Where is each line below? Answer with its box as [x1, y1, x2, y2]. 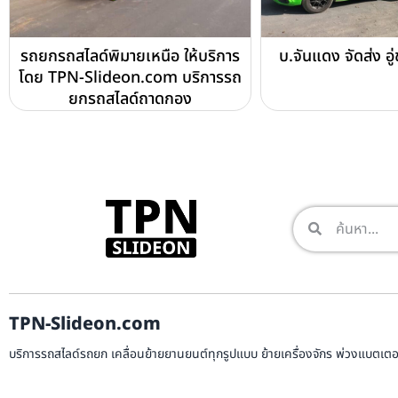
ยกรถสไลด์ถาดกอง [68, 87, 192, 112]
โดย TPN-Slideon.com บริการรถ [18, 66, 242, 91]
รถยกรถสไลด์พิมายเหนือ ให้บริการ [20, 44, 240, 69]
